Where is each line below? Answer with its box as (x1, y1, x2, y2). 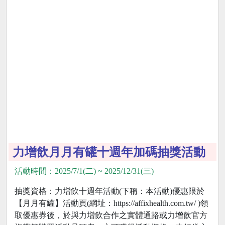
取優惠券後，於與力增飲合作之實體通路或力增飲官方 (15, 210, 207, 219)
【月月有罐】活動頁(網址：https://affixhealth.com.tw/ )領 (15, 198, 208, 207)
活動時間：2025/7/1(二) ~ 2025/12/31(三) (15, 166, 154, 175)
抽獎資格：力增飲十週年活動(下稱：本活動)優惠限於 (15, 186, 204, 195)
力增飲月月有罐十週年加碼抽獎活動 (13, 145, 205, 159)
